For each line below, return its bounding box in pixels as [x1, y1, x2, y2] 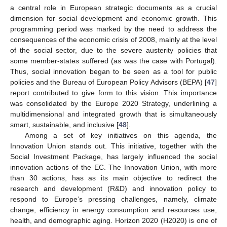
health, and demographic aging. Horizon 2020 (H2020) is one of [10, 216, 217, 225]
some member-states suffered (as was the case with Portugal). [10, 57, 217, 65]
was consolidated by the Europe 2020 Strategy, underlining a [10, 99, 217, 108]
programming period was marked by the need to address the [10, 25, 217, 33]
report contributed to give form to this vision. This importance [10, 89, 217, 97]
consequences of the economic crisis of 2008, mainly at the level [10, 35, 217, 44]
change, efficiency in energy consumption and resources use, [10, 206, 217, 214]
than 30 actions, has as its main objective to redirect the [10, 174, 217, 182]
